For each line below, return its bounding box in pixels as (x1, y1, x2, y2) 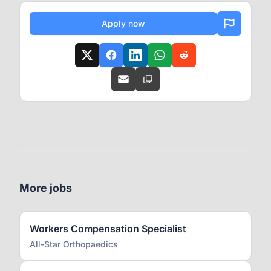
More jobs (19, 181, 72, 194)
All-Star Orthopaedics (30, 239, 118, 249)
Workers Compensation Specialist (30, 223, 186, 235)
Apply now (102, 18, 145, 28)
